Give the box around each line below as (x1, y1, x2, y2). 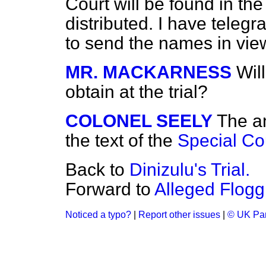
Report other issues (138, 210, 220, 220)
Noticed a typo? (65, 210, 131, 220)
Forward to (65, 179, 154, 199)
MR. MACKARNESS (65, 62, 232, 82)
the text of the (65, 131, 178, 150)
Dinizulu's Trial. (129, 160, 250, 179)
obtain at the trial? (65, 82, 208, 102)
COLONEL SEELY (65, 111, 213, 131)
